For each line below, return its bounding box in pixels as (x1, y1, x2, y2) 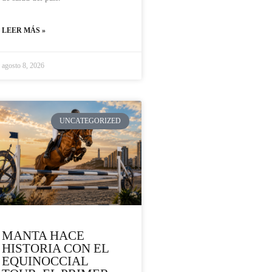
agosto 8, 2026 (2, 61, 44, 70)
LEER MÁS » (2, 26, 46, 35)
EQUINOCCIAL (2, 254, 88, 269)
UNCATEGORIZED (59, 117, 121, 126)
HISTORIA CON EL (2, 241, 109, 256)
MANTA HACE (2, 228, 84, 243)
